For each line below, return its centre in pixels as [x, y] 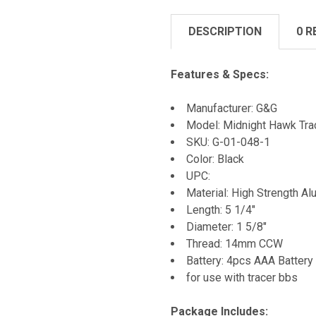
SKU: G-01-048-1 [228, 142]
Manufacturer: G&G [232, 108]
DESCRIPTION [225, 31]
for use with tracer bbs [242, 277]
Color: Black [215, 159]
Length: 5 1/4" [221, 209]
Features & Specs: [220, 74]
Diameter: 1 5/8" [226, 226]
